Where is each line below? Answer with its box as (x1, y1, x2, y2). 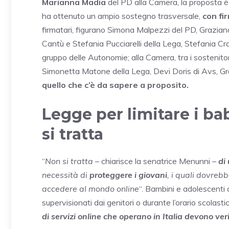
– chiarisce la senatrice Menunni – (93, 156, 218, 167)
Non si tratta (45, 156, 93, 167)
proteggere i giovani (89, 170, 167, 180)
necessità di (42, 170, 89, 180)
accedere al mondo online (42, 184, 139, 194)
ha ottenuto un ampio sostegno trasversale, (42, 11, 202, 21)
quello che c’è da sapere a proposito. (42, 80, 189, 90)
